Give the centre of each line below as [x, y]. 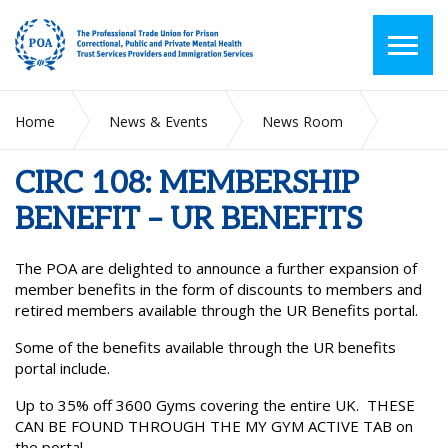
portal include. [62, 368]
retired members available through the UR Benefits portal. [218, 310]
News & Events [158, 121]
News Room [302, 121]
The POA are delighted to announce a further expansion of [216, 268]
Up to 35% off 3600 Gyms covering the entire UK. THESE [215, 405]
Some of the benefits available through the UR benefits [205, 347]
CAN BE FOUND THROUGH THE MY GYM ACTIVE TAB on [214, 426]
